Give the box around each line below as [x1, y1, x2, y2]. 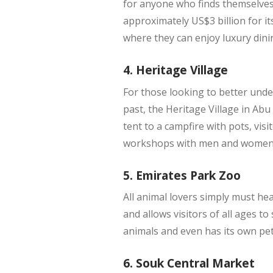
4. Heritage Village [122, 62, 228, 79]
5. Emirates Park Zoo [122, 166, 241, 183]
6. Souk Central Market [122, 255, 255, 272]
